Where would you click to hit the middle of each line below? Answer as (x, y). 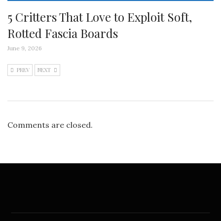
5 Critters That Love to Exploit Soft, (100, 17)
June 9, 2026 (25, 48)
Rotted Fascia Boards (63, 33)
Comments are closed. (50, 125)
